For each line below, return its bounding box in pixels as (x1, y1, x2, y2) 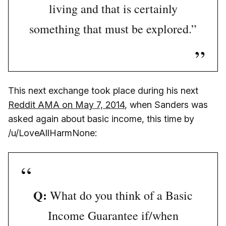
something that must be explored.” (29, 21, 197, 37)
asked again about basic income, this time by (8, 114, 194, 125)
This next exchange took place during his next (8, 85, 198, 96)
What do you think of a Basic (47, 187, 193, 204)
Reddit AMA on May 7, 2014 (8, 99, 125, 110)
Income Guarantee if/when (47, 207, 179, 224)
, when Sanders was (125, 99, 208, 110)
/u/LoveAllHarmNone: (8, 128, 97, 139)
